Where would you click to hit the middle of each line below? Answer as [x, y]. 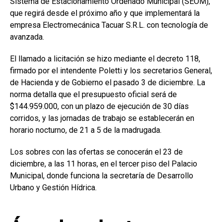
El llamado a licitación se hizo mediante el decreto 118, [105, 59]
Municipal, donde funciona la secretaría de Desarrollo [102, 176]
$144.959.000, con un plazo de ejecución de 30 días [99, 107]
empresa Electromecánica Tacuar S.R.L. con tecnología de [109, 25]
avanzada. [27, 37]
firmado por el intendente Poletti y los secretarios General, [111, 71]
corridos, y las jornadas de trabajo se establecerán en [102, 118]
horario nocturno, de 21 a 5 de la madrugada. [86, 130]
